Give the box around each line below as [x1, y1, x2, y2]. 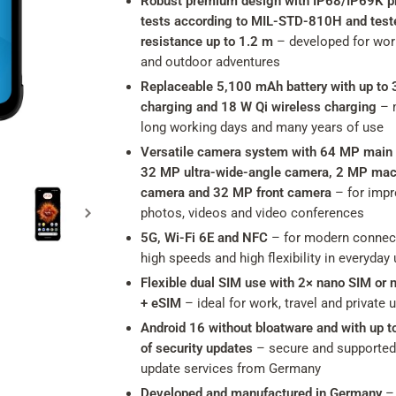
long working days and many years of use [141, 119, 384, 135]
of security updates [141, 340, 256, 356]
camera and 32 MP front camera [141, 185, 335, 201]
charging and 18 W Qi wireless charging [141, 99, 377, 115]
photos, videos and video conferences [141, 205, 364, 221]
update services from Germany [141, 361, 321, 377]
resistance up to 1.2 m [141, 34, 273, 49]
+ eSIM [141, 295, 181, 311]
